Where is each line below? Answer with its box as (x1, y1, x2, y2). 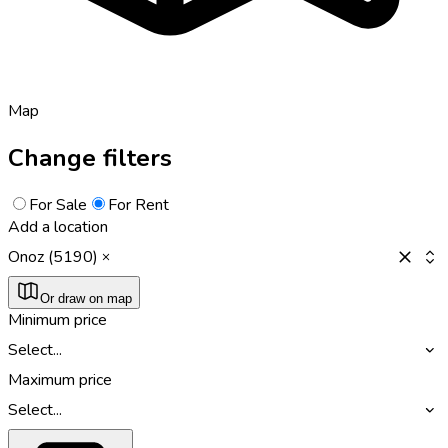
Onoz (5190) (8, 245, 98, 268)
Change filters (8, 141, 172, 174)
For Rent (108, 193, 169, 216)
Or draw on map (40, 290, 132, 306)
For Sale (29, 193, 87, 216)
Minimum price (8, 308, 107, 331)
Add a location (8, 215, 108, 238)
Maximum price (8, 368, 112, 391)
